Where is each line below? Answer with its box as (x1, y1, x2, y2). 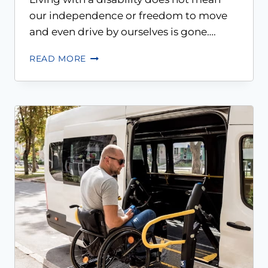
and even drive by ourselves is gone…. (29, 26, 216, 38)
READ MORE (29, 54, 87, 64)
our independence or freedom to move (29, 10, 227, 22)
